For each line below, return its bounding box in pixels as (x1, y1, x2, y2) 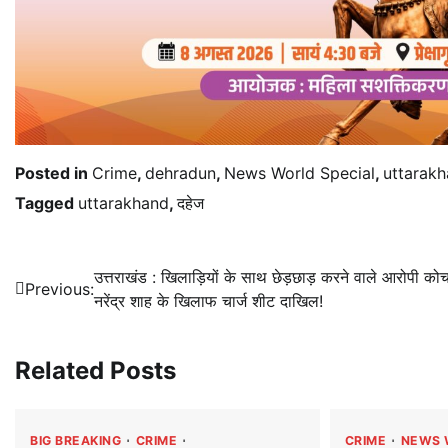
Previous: (25, 279, 94, 300)
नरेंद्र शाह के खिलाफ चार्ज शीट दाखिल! (94, 291, 323, 312)
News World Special (224, 163, 375, 184)
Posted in (15, 163, 92, 184)
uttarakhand (78, 193, 169, 214)
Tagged (15, 193, 78, 214)
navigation (14, 303, 139, 333)
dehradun (145, 163, 216, 184)
